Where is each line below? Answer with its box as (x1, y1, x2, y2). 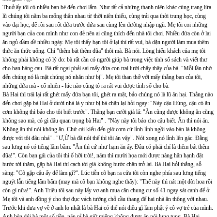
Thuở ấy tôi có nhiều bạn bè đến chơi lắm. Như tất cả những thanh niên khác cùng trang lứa (2, 4, 211, 11)
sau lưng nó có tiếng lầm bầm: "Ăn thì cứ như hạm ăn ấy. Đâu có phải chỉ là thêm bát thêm (2, 143, 209, 150)
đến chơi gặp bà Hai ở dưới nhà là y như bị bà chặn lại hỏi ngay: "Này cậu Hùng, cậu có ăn (2, 100, 210, 107)
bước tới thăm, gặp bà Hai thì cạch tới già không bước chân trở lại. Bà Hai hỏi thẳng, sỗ (2, 161, 201, 168)
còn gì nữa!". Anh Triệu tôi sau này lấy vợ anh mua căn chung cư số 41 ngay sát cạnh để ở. (2, 187, 211, 194)
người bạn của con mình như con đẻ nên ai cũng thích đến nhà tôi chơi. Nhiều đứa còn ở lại (2, 30, 211, 37)
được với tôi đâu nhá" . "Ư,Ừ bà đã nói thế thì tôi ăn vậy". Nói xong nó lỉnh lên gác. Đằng (2, 135, 208, 141)
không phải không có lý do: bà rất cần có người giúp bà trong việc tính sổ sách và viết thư (2, 56, 207, 63)
